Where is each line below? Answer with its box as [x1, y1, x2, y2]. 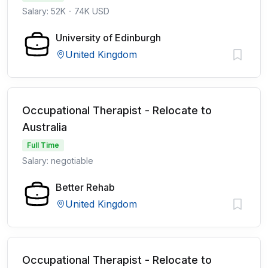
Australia [22, 121, 67, 133]
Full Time [27, 141, 59, 150]
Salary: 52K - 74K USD [22, 6, 109, 16]
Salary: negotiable [22, 156, 93, 166]
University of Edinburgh [56, 32, 161, 44]
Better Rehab [56, 181, 115, 193]
